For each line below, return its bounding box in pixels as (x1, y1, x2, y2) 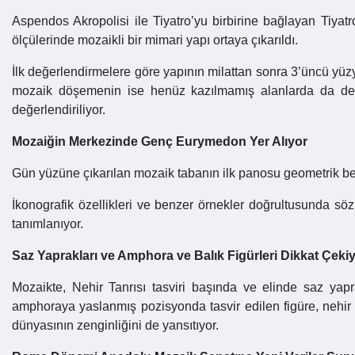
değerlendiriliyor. (12, 102, 105, 116)
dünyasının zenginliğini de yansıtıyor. (12, 318, 219, 332)
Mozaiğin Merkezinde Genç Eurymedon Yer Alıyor (12, 134, 307, 148)
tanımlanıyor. (12, 216, 83, 231)
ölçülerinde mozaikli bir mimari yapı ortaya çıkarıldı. (12, 32, 298, 47)
